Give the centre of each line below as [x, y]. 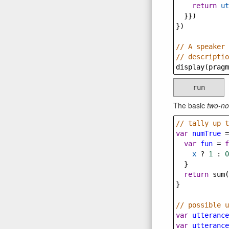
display [190, 67]
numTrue [207, 133]
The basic [190, 105]
